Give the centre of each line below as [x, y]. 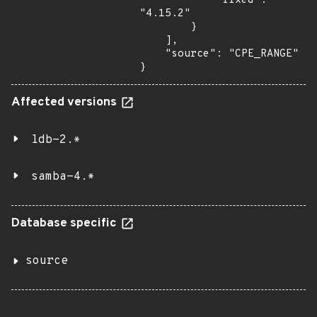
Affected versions [65, 103]
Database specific [65, 224]
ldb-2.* [56, 140]
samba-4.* [63, 177]
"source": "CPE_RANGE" [152, 54]
